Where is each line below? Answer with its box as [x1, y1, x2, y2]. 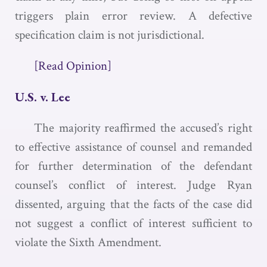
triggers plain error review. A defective [15, 8, 252, 24]
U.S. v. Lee [15, 89, 70, 105]
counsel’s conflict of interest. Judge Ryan [15, 177, 252, 193]
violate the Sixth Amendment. [15, 234, 162, 250]
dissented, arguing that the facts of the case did [15, 196, 252, 212]
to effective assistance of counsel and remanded [15, 139, 252, 155]
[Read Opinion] [34, 58, 111, 74]
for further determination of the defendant [15, 158, 252, 174]
